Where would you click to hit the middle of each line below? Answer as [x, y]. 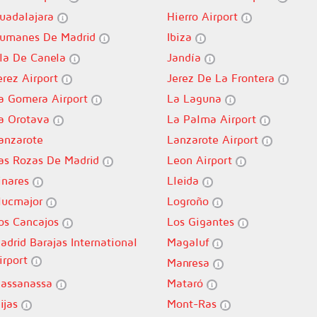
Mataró [187, 283]
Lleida [185, 180]
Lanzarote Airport [214, 139]
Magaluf [190, 242]
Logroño [190, 201]
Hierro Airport [204, 16]
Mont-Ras [194, 304]
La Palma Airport [213, 119]
